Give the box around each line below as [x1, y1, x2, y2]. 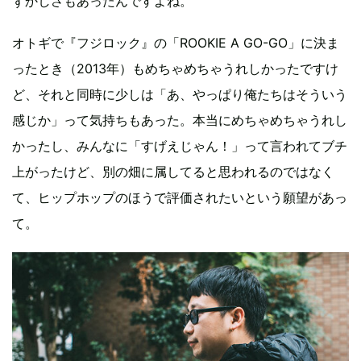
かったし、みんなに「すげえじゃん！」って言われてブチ [12, 138, 347, 155]
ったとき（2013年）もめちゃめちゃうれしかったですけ [12, 60, 338, 77]
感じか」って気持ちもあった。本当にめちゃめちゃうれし [12, 112, 347, 129]
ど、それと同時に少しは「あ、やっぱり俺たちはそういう [12, 86, 347, 103]
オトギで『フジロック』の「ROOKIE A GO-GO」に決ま [12, 35, 339, 52]
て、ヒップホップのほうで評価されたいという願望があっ [12, 189, 347, 206]
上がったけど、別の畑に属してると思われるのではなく [12, 164, 334, 180]
